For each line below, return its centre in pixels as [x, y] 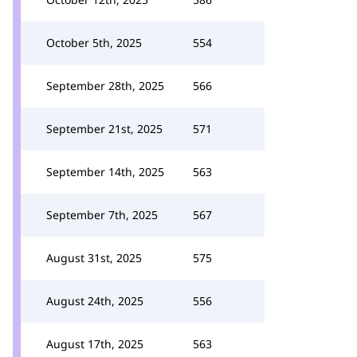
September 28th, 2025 [105, 86]
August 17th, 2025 [95, 344]
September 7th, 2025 [102, 215]
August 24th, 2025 [95, 301]
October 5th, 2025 [94, 43]
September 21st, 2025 [104, 129]
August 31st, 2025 [94, 258]
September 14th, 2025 [105, 172]
